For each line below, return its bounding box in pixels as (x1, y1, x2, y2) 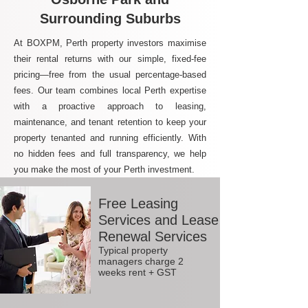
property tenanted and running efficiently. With (14, 133, 206, 143)
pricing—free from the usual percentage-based (14, 69, 206, 80)
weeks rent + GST (98, 267, 177, 278)
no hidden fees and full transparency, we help (14, 148, 206, 159)
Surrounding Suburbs (39, 11, 181, 26)
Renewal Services (98, 229, 207, 244)
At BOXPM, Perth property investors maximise (14, 38, 206, 48)
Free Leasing (98, 196, 178, 211)
